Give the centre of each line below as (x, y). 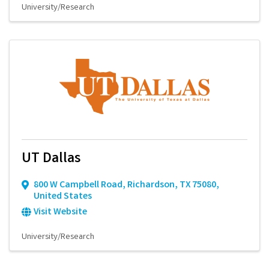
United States (63, 196)
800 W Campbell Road (78, 185)
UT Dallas (51, 159)
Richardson (151, 185)
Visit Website (60, 212)
